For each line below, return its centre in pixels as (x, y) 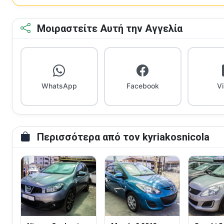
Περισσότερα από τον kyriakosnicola (122, 137)
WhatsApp (59, 85)
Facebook (142, 85)
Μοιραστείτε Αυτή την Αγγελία (108, 28)
